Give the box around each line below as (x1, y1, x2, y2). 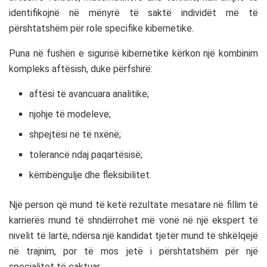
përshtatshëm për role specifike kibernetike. (9, 22, 194, 34)
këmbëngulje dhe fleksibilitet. (29, 169, 152, 181)
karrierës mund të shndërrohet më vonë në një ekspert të (9, 214, 258, 226)
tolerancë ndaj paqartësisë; (29, 148, 143, 160)
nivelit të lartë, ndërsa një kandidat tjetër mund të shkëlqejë (9, 229, 258, 241)
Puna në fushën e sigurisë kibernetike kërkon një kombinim (9, 47, 258, 59)
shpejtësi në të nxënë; (29, 128, 122, 140)
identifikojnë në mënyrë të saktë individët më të (9, 7, 258, 18)
